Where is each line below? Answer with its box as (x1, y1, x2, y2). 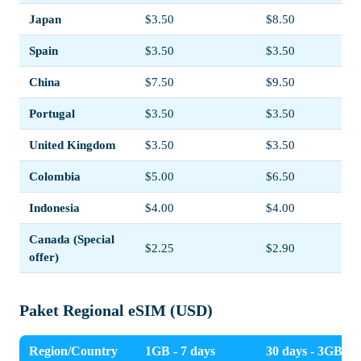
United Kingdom (29, 139, 116, 152)
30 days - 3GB (266, 344, 342, 359)
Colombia (29, 170, 81, 184)
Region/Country (29, 344, 118, 359)
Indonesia (29, 201, 80, 215)
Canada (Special (29, 233, 114, 247)
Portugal (29, 107, 75, 121)
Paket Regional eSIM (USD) (19, 301, 213, 320)
